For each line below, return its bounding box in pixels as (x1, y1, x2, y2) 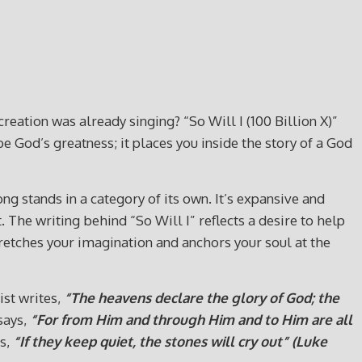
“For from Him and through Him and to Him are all (30, 311, 352, 328)
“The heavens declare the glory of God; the (64, 289, 339, 306)
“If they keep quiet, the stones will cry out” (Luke (13, 333, 327, 350)
